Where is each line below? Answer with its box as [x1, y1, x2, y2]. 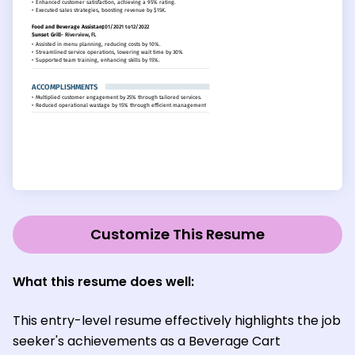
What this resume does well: [13, 272, 194, 291]
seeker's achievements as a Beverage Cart [13, 331, 281, 350]
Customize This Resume [90, 223, 265, 244]
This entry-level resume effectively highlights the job [13, 311, 341, 330]
